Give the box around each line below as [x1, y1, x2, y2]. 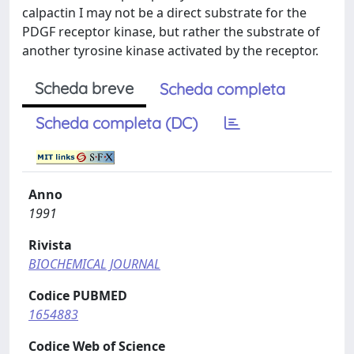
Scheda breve [35, 78, 134, 98]
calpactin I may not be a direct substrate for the [22, 4, 307, 21]
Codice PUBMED [28, 287, 127, 304]
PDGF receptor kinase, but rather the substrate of [22, 23, 320, 40]
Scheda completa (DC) [36, 113, 198, 133]
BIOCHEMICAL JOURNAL [28, 255, 160, 273]
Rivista [28, 236, 72, 254]
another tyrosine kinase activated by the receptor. [22, 42, 318, 59]
